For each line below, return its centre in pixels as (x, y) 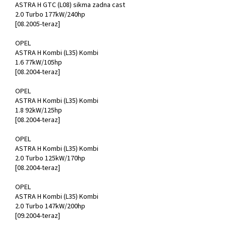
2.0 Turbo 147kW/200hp (50, 207)
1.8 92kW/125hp (39, 111)
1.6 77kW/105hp (39, 63)
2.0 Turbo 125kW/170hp (50, 159)
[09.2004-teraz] (38, 216)
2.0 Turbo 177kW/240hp (50, 15)
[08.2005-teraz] (38, 24)
